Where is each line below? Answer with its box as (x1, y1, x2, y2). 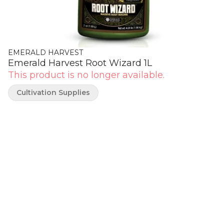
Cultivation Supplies (16, 88, 90, 97)
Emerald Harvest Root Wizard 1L (8, 57, 152, 68)
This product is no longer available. (8, 69, 164, 80)
